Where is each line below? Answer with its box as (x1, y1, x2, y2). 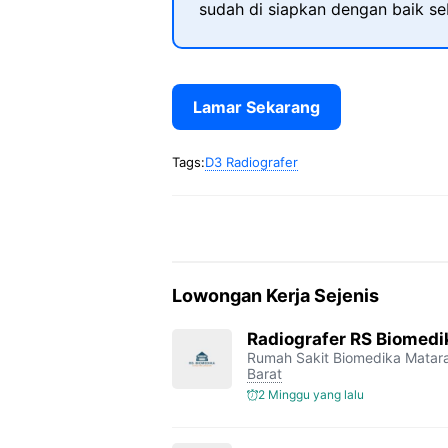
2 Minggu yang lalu (258, 387, 364, 402)
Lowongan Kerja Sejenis (172, 285, 379, 306)
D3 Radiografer (205, 154, 298, 170)
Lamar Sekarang (193, 97, 320, 117)
